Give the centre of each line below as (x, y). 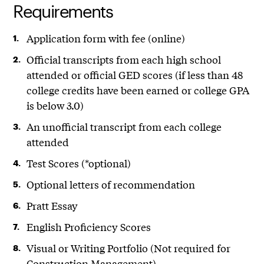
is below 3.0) (55, 105)
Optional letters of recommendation (110, 184)
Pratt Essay (52, 206)
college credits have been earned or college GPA (138, 90)
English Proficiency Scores (88, 227)
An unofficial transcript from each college (124, 127)
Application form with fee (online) (105, 38)
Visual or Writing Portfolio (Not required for (128, 248)
